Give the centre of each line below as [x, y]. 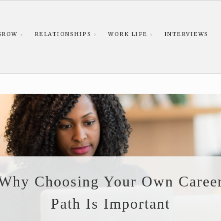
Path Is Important [110, 204]
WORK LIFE [128, 34]
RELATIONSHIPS [63, 34]
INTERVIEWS [186, 34]
